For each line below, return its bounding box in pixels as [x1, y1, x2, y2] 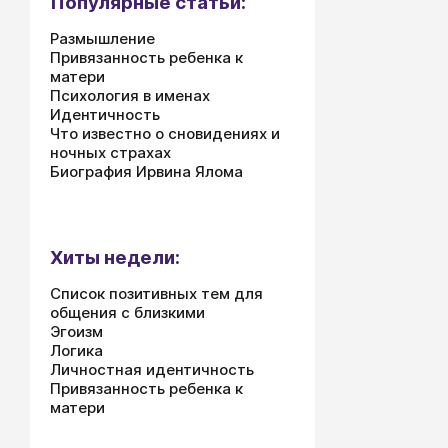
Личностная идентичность [50, 360, 254, 379]
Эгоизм [50, 322, 103, 341]
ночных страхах [50, 143, 171, 162]
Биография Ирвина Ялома [50, 162, 243, 181]
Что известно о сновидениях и [50, 124, 280, 143]
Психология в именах [50, 86, 210, 105]
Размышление [50, 29, 155, 48]
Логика [50, 341, 103, 360]
